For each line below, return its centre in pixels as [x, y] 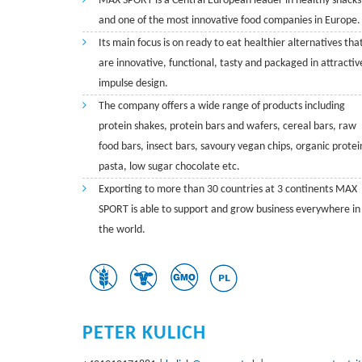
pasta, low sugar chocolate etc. [169, 167]
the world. [122, 230]
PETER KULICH [144, 334]
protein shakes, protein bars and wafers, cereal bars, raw [227, 126]
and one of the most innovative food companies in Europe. [229, 21]
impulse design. [133, 84]
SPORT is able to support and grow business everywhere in [229, 210]
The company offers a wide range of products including [222, 106]
